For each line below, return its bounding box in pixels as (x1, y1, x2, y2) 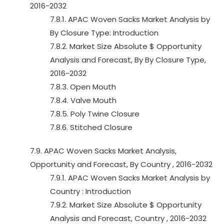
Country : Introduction (50, 186, 131, 196)
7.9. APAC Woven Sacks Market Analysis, (30, 145, 176, 156)
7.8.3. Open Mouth (50, 81, 116, 92)
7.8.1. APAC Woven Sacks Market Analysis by (50, 14, 210, 24)
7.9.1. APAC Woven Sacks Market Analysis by (50, 172, 210, 183)
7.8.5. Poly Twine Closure (50, 108, 139, 119)
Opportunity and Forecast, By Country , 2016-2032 (30, 159, 212, 169)
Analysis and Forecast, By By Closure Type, (50, 54, 206, 65)
